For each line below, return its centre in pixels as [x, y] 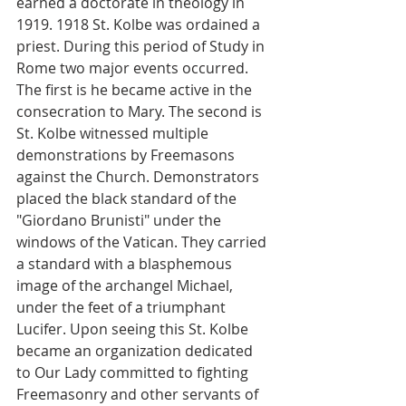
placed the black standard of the [128, 198]
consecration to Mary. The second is [141, 111]
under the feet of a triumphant [123, 307]
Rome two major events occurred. [134, 68]
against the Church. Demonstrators [140, 177]
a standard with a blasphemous [126, 264]
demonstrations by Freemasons [127, 155]
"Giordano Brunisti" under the [121, 220]
